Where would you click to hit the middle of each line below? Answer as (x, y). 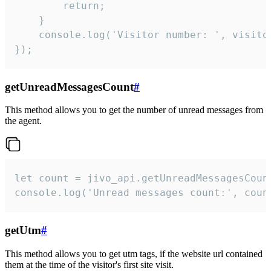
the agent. (23, 121)
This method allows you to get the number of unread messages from (134, 110)
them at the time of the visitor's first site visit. (89, 264)
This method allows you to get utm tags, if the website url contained (134, 253)
